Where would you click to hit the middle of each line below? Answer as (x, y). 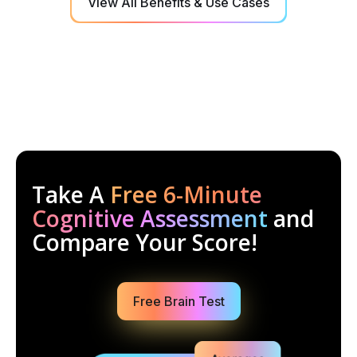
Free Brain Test (178, 301)
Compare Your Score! (145, 242)
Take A (71, 194)
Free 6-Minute (186, 194)
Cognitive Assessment (150, 218)
